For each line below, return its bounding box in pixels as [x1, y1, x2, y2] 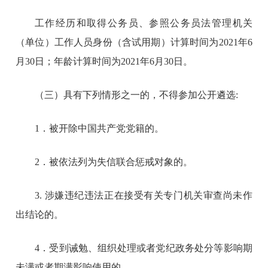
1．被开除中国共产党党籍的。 [35, 123, 165, 133]
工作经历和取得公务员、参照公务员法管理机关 [35, 17, 252, 28]
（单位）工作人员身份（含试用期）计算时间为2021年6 [16, 36, 252, 47]
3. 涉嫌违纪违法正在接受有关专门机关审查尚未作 [35, 190, 252, 200]
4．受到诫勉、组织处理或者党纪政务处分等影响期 [35, 242, 252, 253]
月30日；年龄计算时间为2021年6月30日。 [16, 56, 193, 66]
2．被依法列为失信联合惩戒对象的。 [35, 156, 193, 167]
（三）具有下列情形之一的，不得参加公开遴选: [35, 89, 239, 100]
